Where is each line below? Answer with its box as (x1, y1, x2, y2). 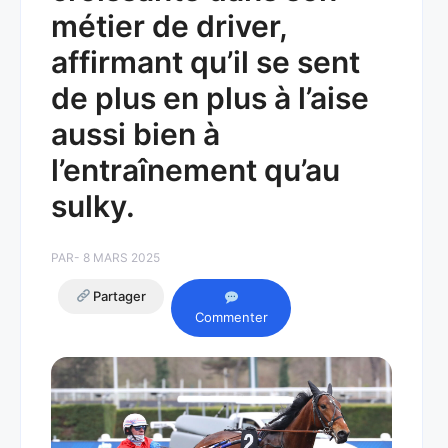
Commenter (194, 309, 268, 325)
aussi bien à (51, 116, 220, 152)
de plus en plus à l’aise (51, 80, 369, 116)
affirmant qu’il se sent (51, 44, 360, 80)
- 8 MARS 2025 (74, 250, 160, 265)
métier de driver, (51, 8, 287, 44)
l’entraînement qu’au (51, 152, 340, 188)
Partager (90, 288, 147, 304)
